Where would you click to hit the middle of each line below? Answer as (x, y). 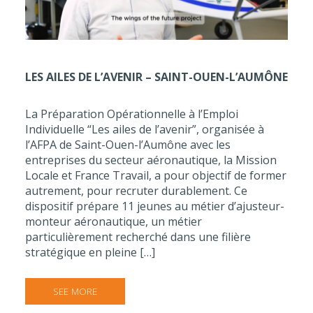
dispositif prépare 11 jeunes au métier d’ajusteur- (155, 206)
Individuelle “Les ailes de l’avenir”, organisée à (145, 129)
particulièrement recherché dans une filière (138, 236)
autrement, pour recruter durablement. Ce (136, 190)
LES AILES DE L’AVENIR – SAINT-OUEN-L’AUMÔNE (156, 77)
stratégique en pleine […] (90, 252)
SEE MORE (75, 291)
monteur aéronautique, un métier (114, 221)
